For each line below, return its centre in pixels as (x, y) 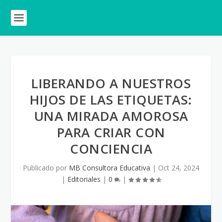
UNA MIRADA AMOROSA (111, 116)
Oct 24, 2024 (179, 168)
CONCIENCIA (111, 149)
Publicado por (46, 168)
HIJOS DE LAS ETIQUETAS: (111, 100)
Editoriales (84, 179)
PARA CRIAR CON (111, 132)
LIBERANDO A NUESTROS (111, 83)
